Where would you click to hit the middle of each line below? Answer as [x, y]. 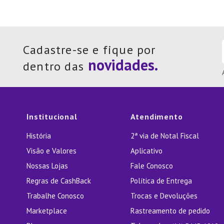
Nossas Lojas [47, 166]
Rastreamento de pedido [170, 211]
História [39, 136]
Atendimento [156, 117]
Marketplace [47, 211]
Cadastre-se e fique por [89, 50]
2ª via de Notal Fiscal [164, 136]
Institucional [52, 117]
